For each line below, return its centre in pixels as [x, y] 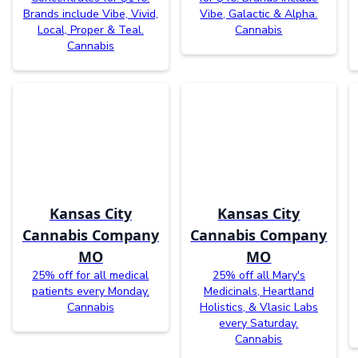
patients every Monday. [90, 291]
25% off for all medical [91, 275]
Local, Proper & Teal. [90, 30]
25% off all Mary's [259, 275]
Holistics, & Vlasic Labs [259, 307]
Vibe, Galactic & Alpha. [259, 14]
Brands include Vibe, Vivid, [90, 14]
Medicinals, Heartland [259, 291]
